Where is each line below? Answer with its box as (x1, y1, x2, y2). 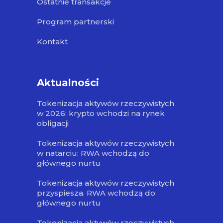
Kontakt (37, 37, 68, 47)
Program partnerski (37, 17, 114, 27)
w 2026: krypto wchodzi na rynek (37, 109, 165, 118)
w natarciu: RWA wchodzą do (37, 148, 149, 158)
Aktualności (37, 77, 99, 89)
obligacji (37, 118, 69, 128)
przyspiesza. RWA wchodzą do (37, 188, 155, 198)
